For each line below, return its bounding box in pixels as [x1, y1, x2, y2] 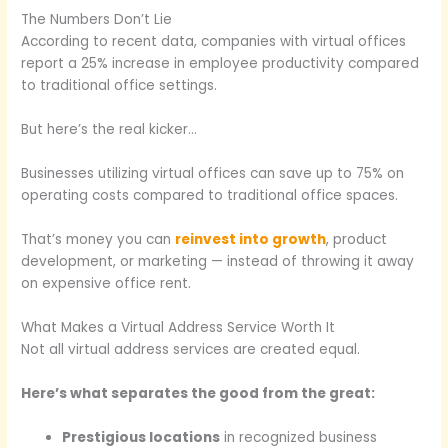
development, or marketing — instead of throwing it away [21, 252, 415, 272]
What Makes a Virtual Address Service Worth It [21, 317, 336, 337]
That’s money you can [21, 230, 176, 250]
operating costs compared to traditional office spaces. [21, 186, 399, 206]
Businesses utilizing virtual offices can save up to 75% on [21, 164, 405, 184]
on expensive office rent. [21, 274, 192, 294]
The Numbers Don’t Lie [21, 10, 173, 30]
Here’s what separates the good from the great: [21, 383, 376, 403]
